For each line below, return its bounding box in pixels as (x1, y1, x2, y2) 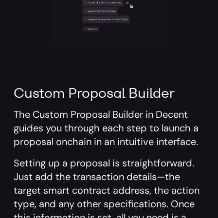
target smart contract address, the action (14, 184, 200, 197)
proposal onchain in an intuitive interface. (14, 135, 198, 148)
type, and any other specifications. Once (14, 198, 195, 210)
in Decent (143, 108, 188, 121)
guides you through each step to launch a (14, 122, 199, 134)
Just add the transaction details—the (14, 170, 180, 183)
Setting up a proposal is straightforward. (14, 157, 194, 169)
